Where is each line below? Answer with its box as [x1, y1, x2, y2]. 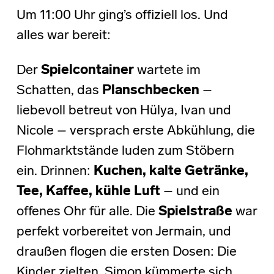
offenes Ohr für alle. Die [16, 204, 158, 219]
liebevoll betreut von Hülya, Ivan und [16, 103, 231, 118]
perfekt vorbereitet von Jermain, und [16, 224, 231, 239]
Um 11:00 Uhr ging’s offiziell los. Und [16, 8, 228, 23]
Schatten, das [16, 83, 102, 98]
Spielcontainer [40, 63, 134, 78]
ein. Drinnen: [16, 164, 94, 179]
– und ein [163, 184, 220, 199]
